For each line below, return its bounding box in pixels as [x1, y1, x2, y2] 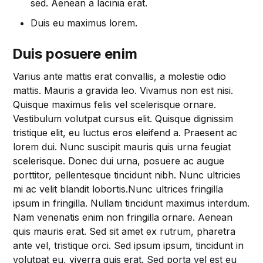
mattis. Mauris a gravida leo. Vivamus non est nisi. [13, 85, 234, 97]
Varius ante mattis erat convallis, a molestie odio [13, 70, 227, 83]
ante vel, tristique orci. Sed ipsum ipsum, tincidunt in [13, 240, 244, 252]
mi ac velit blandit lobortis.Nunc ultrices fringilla [13, 183, 224, 195]
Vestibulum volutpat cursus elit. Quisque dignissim [13, 113, 234, 125]
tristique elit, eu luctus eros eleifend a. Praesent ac [13, 127, 238, 139]
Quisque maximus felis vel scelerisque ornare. [13, 99, 217, 111]
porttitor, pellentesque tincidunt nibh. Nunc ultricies [13, 169, 241, 181]
